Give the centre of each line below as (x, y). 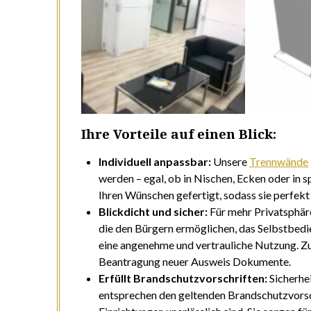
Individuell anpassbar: (155, 162)
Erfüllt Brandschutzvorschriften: (183, 278)
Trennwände (279, 162)
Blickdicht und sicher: (153, 212)
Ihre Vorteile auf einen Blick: (179, 134)
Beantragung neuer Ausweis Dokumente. (195, 262)
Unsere (230, 162)
